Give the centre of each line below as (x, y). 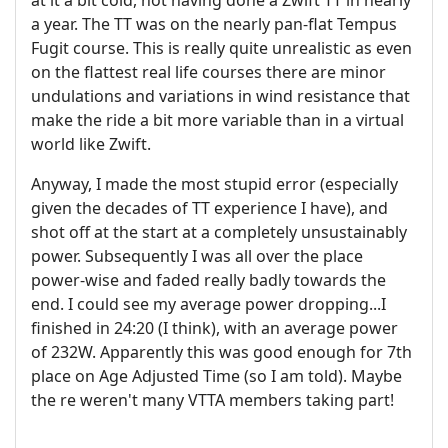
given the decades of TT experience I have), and (209, 208)
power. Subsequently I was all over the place (197, 256)
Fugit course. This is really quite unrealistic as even (221, 48)
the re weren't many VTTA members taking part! (212, 400)
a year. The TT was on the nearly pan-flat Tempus (214, 24)
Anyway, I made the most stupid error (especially (214, 184)
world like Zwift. (91, 144)
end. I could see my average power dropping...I (208, 304)
